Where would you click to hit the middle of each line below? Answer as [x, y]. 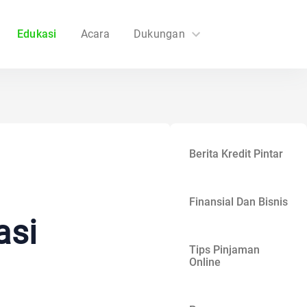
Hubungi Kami [185, 108]
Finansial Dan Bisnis [238, 202]
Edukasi [37, 34]
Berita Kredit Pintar [236, 154]
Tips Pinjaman [224, 250]
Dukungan [159, 34]
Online [205, 262]
